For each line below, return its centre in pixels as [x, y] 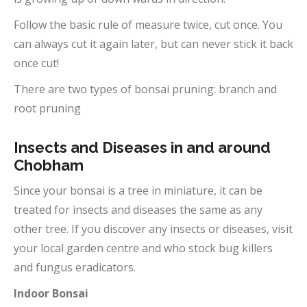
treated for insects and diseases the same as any [138, 210]
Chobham [49, 165]
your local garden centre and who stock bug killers [143, 248]
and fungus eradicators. [75, 267]
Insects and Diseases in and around [142, 147]
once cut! [36, 63]
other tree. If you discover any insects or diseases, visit [153, 229]
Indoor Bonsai [52, 293]
